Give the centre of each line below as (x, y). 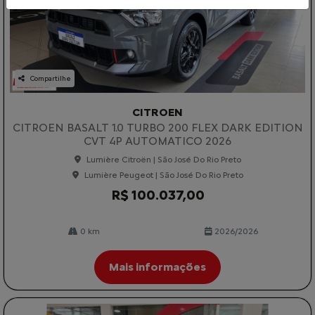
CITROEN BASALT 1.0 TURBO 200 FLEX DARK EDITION (157, 128)
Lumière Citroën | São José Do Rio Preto (163, 160)
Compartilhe (51, 79)
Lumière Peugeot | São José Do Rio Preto (163, 175)
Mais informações (157, 267)
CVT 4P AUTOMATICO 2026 (157, 141)
